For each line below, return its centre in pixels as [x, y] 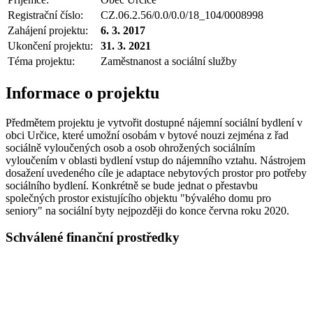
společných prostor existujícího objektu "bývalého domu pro [138, 198]
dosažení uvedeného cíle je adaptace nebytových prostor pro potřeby [156, 173]
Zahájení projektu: [48, 30]
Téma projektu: [41, 61]
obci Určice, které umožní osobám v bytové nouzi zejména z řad [147, 135]
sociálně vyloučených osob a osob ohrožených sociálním [130, 147]
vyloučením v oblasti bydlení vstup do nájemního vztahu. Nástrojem [155, 160]
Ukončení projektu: [50, 45]
